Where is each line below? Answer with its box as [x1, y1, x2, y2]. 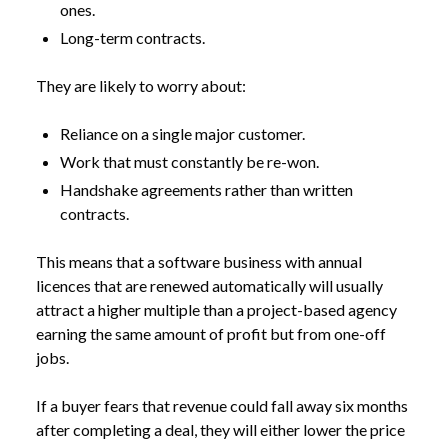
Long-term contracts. [60, 28, 205, 47]
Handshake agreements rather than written [60, 180, 353, 199]
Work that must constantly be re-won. [60, 152, 319, 171]
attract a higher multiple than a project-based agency [36, 300, 397, 319]
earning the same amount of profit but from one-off [36, 324, 386, 343]
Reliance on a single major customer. [60, 124, 305, 143]
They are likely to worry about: [36, 76, 246, 95]
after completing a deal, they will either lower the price [36, 420, 405, 439]
